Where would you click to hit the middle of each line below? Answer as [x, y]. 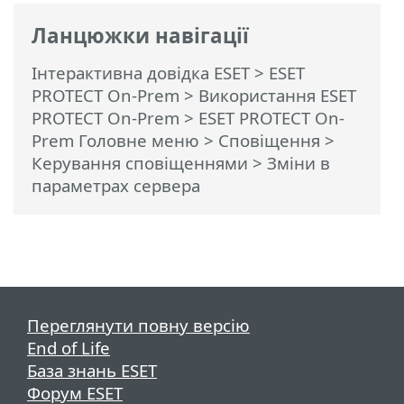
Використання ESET [277, 95]
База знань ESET [92, 370]
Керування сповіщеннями [140, 162]
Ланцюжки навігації [140, 36]
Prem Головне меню [115, 140]
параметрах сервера [116, 185]
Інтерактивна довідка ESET [141, 72]
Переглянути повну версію [138, 325]
